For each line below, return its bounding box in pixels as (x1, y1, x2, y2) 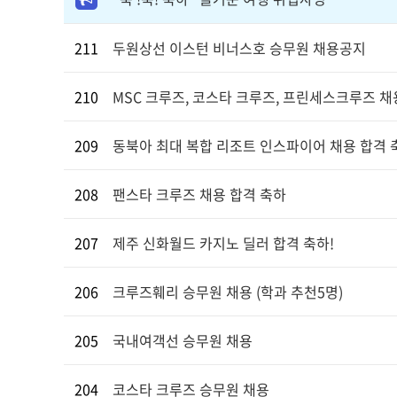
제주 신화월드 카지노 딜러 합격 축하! (113, 232, 334, 253)
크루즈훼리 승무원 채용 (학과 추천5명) (113, 281, 343, 302)
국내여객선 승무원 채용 (113, 330, 253, 351)
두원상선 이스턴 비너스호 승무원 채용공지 (113, 37, 366, 58)
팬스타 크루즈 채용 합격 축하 (113, 183, 286, 205)
